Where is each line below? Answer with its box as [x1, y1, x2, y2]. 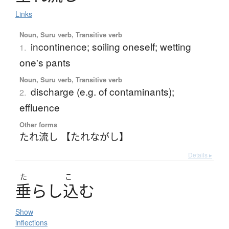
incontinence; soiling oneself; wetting [30, 39, 191, 54]
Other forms [19, 120, 57, 130]
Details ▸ [188, 150, 212, 159]
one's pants [19, 55, 71, 70]
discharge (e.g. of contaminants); [30, 84, 174, 99]
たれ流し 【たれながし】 [19, 129, 129, 144]
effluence [19, 100, 60, 114]
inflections [15, 217, 48, 228]
